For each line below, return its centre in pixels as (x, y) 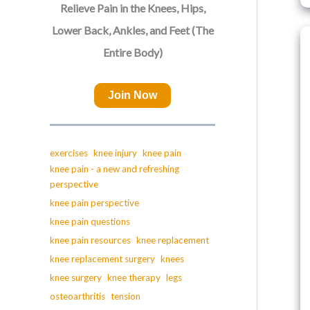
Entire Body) (133, 52)
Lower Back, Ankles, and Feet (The (133, 30)
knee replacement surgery (102, 258)
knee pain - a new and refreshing (115, 168)
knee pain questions (90, 221)
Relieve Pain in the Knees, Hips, (133, 8)
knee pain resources (90, 240)
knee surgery (76, 277)
